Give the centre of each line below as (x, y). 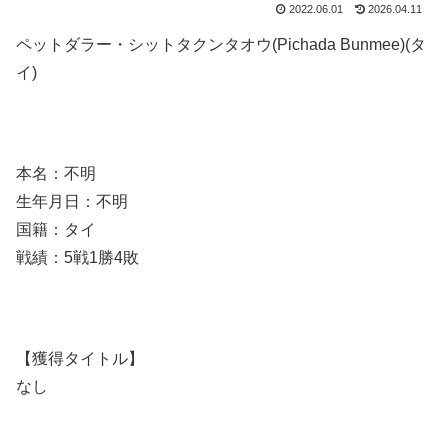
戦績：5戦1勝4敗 (77, 257)
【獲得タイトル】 (80, 358)
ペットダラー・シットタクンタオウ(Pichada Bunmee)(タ (221, 45)
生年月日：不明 (72, 201)
